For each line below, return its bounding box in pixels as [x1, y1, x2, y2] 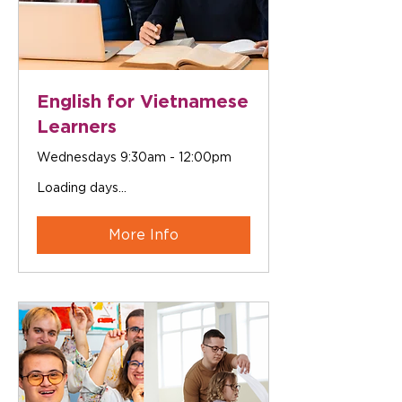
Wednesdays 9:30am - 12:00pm [37, 150, 232, 164]
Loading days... [37, 180, 127, 195]
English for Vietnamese [37, 91, 249, 110]
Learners [37, 116, 117, 135]
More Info [109, 226, 179, 243]
